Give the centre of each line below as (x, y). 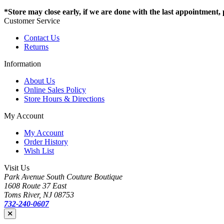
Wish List (39, 151)
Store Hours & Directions (64, 99)
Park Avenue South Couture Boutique (63, 177)
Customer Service (32, 21)
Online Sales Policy (55, 90)
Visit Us (17, 168)
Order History (46, 142)
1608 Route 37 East (35, 186)
